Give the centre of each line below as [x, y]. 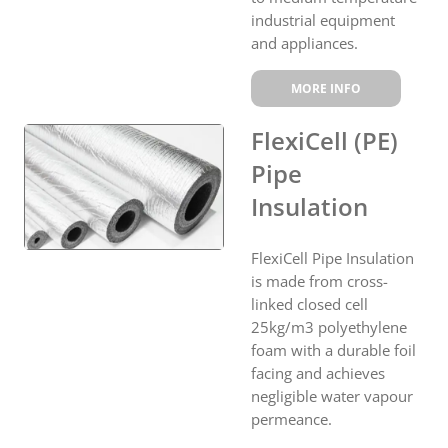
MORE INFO [326, 88]
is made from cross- [319, 280]
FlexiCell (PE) [324, 140]
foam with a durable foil [333, 349]
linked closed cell [309, 303]
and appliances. [304, 42]
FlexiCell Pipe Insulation [332, 257]
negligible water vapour [332, 395]
